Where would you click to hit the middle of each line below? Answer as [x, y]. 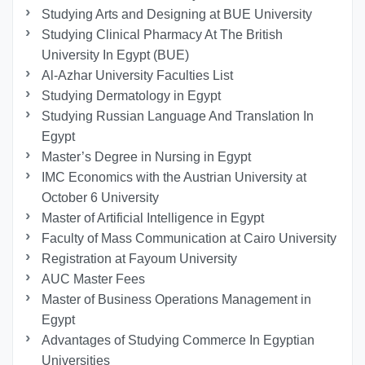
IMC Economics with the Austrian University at [174, 178]
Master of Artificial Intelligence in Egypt [153, 218]
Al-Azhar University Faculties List [138, 76]
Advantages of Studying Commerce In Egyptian [178, 341]
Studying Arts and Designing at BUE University [177, 15]
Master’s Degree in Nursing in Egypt [147, 157]
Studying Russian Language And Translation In [178, 117]
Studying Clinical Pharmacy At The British [163, 35]
